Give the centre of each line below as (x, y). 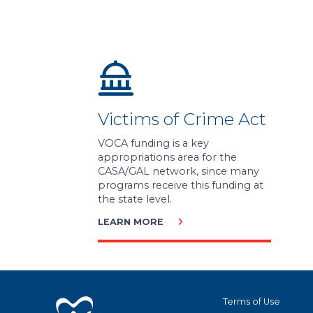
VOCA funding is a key (154, 143)
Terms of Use (252, 301)
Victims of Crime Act (182, 119)
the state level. (135, 199)
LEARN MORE (131, 221)
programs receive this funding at (181, 185)
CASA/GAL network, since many (179, 171)
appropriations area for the (168, 157)
